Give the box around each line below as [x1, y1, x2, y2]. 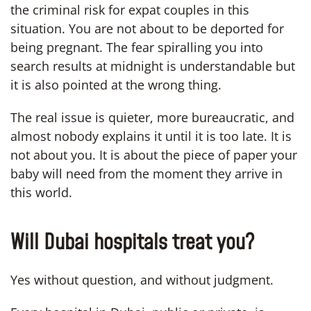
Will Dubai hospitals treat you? [10, 228, 254, 258]
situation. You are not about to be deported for [10, 19, 284, 37]
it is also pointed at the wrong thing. [10, 76, 221, 93]
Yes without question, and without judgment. [10, 271, 274, 288]
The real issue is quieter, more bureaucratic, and [10, 108, 294, 126]
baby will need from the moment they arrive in [10, 165, 283, 182]
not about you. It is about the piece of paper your [10, 146, 297, 163]
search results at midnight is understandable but [10, 57, 295, 74]
